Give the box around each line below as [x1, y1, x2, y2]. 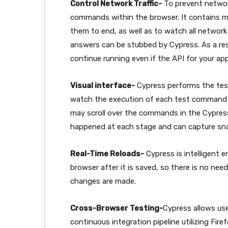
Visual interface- [70, 81, 135, 90]
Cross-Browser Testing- [70, 204, 163, 213]
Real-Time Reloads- [70, 149, 144, 158]
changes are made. [70, 177, 136, 186]
